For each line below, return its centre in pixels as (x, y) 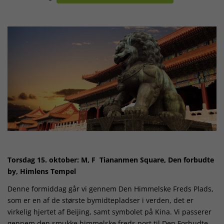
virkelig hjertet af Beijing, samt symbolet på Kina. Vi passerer (109, 211)
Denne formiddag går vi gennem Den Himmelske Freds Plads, (110, 188)
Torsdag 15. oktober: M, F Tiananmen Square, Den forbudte (111, 160)
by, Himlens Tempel (42, 171)
